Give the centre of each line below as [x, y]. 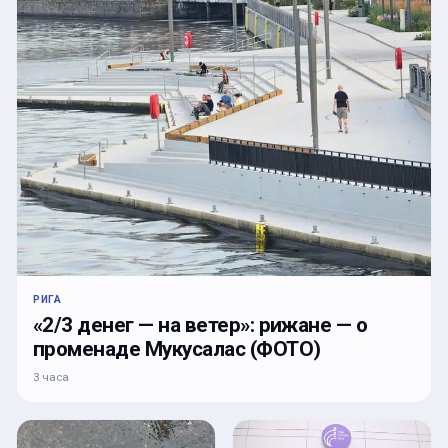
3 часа [51, 376]
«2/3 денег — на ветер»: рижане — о [200, 324]
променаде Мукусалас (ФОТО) [177, 348]
